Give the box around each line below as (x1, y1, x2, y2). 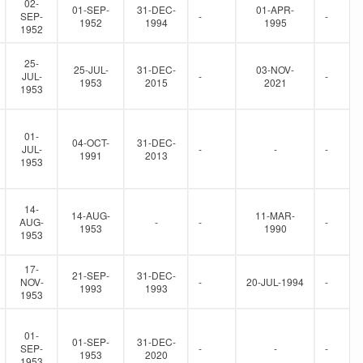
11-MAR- (255, 208, 295, 222)
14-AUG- (71, 208, 110, 222)
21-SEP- (72, 268, 109, 282)
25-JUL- (73, 62, 109, 76)
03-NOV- (256, 62, 294, 76)
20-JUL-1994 (246, 275, 304, 288)
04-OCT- (72, 135, 109, 149)
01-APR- (256, 2, 294, 16)
